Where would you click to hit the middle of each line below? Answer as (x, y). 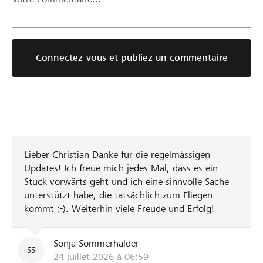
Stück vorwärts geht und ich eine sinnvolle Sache (127, 182)
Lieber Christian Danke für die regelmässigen (117, 155)
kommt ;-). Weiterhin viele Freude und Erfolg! (119, 209)
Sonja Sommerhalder (96, 243)
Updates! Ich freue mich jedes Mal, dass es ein (121, 168)
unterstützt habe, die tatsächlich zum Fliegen (118, 195)
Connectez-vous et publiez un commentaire (131, 58)
